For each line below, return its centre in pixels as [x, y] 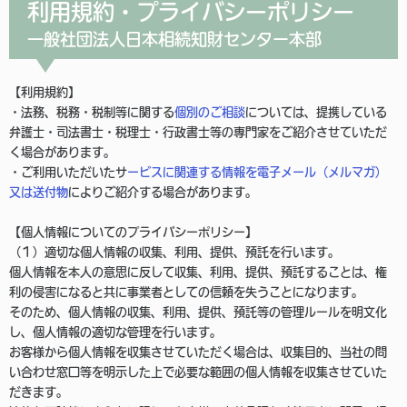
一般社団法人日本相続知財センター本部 [174, 39]
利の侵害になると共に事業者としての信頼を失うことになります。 [186, 292]
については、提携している [316, 112]
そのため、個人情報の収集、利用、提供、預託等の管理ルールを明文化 [198, 312]
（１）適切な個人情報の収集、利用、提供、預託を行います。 [174, 252]
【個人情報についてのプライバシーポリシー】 [133, 232]
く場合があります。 [62, 152]
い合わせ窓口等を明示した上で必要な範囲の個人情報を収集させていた [198, 372]
